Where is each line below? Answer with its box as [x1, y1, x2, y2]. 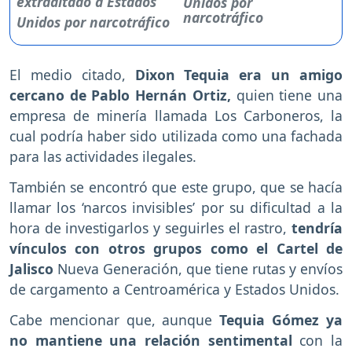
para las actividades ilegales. [9, 147, 196, 167]
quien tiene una [230, 86, 343, 105]
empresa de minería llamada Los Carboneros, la [9, 106, 343, 126]
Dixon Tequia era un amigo [134, 65, 343, 85]
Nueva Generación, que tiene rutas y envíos [57, 258, 343, 278]
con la [291, 330, 343, 350]
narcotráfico [182, 8, 263, 27]
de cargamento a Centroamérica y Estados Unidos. [9, 279, 339, 299]
